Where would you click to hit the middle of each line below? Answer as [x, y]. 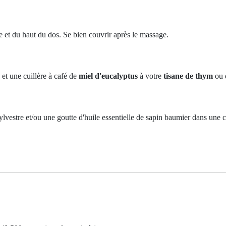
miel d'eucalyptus [108, 76]
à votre [151, 76]
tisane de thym [188, 76]
